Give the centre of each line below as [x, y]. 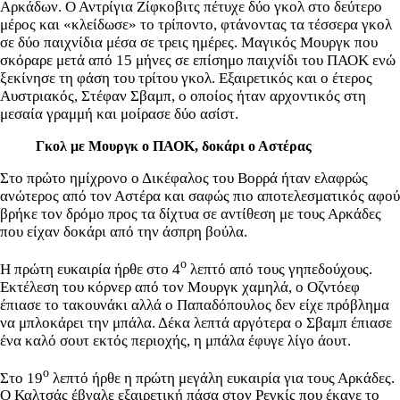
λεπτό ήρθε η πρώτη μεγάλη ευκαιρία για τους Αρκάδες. [222, 378]
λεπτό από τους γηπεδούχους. [279, 269]
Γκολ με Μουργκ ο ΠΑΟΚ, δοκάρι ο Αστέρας [174, 146]
